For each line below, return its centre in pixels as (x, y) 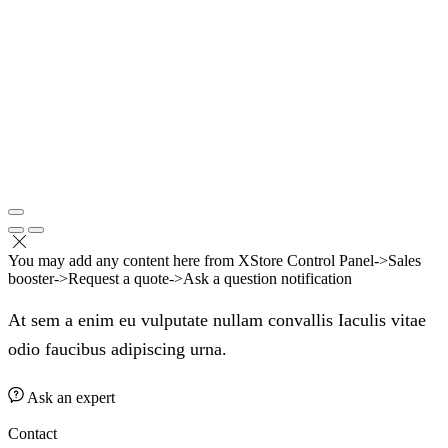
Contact (32, 433)
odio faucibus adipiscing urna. (117, 348)
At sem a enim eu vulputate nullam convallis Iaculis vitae (217, 319)
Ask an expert (71, 397)
